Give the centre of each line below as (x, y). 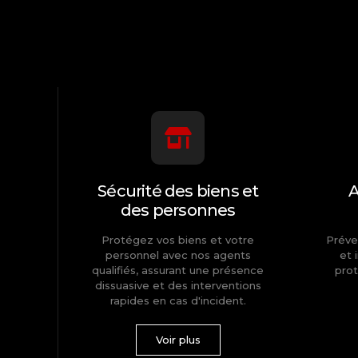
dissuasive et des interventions (178, 286)
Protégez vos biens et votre (178, 240)
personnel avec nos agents (178, 255)
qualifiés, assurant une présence (178, 270)
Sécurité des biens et (178, 191)
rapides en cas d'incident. (178, 301)
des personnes (178, 211)
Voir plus (178, 340)
